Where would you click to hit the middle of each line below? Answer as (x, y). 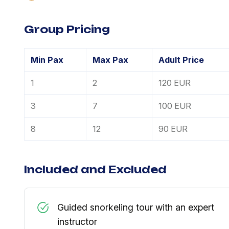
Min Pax (47, 60)
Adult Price (181, 60)
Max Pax (110, 60)
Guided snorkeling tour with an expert (136, 208)
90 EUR (173, 129)
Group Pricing (67, 30)
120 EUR (175, 83)
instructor (77, 222)
